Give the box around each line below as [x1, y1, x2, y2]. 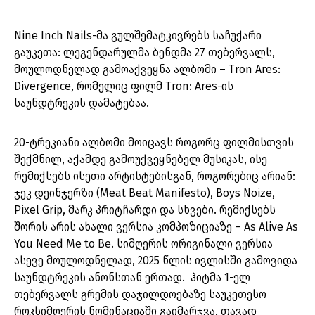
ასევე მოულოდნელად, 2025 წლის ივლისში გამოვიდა [14, 254, 297, 268]
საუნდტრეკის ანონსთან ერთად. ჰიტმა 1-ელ [14, 271, 250, 285]
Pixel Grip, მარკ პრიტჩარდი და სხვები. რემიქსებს [14, 203, 276, 217]
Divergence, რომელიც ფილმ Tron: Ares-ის [14, 79, 233, 94]
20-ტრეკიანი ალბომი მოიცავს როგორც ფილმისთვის [14, 136, 294, 150]
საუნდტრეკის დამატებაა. [14, 96, 149, 110]
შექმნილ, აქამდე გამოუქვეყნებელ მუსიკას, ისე [14, 153, 267, 167]
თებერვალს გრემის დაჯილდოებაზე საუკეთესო [14, 288, 266, 302]
